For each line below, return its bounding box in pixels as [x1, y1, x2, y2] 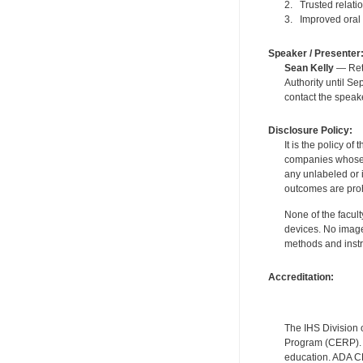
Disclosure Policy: [267, 124, 352, 136]
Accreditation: [267, 271, 334, 283]
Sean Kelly [284, 62, 334, 74]
